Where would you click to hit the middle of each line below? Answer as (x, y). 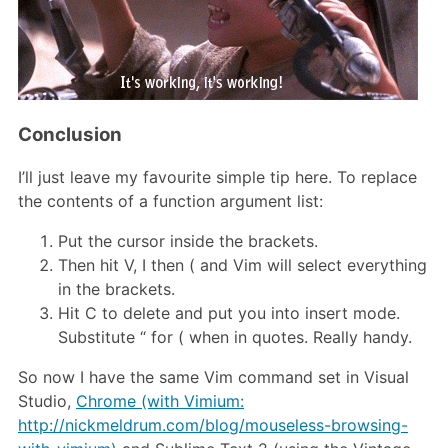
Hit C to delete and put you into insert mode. (229, 313)
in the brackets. (116, 289)
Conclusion (70, 135)
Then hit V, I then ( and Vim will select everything (242, 265)
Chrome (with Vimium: (160, 401)
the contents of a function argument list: (170, 201)
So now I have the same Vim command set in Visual (213, 377)
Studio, (47, 401)
